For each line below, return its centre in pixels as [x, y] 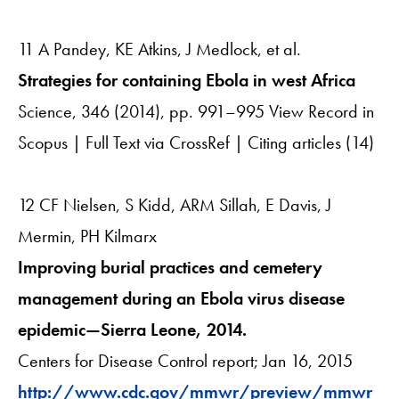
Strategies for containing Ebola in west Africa [187, 80]
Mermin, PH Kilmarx [87, 236]
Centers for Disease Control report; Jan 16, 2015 [185, 360]
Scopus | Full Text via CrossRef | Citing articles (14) [196, 142]
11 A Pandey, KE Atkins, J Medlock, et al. [159, 49]
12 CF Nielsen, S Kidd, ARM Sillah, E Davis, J [175, 204]
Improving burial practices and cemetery [170, 267]
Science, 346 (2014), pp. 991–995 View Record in [196, 111]
